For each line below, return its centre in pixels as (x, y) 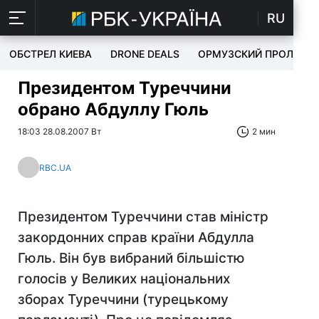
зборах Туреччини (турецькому (123, 299)
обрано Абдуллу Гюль (113, 109)
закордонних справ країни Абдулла (136, 237)
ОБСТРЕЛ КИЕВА (51, 54)
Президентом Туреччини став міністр (143, 217)
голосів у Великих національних (124, 279)
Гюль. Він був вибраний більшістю (131, 258)
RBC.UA (55, 167)
